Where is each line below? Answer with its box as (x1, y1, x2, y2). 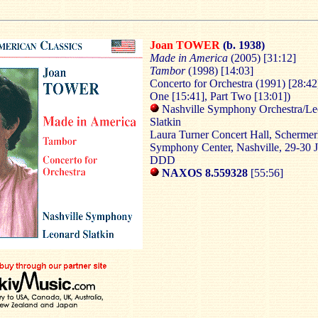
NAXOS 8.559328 (159, 167, 251, 179)
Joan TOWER (150, 39, 220, 51)
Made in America (150, 52, 231, 64)
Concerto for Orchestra (150, 77, 253, 89)
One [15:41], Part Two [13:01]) (150, 90, 290, 102)
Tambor (150, 65, 188, 77)
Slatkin (150, 116, 181, 128)
